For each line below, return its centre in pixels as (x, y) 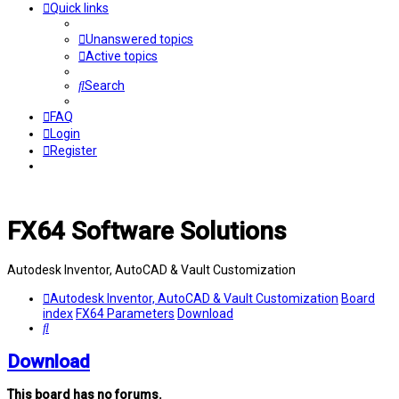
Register (73, 151)
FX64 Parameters (125, 313)
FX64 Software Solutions (147, 231)
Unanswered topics (139, 39)
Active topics (122, 56)
